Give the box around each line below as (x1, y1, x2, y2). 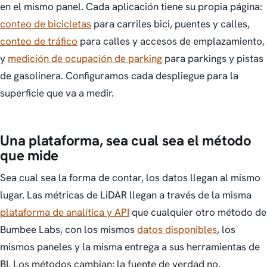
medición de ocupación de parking (8, 51, 162, 65)
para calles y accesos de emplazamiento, (77, 34, 265, 48)
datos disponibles (137, 222, 217, 236)
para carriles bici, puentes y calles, (91, 17, 250, 30)
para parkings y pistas (162, 51, 263, 65)
